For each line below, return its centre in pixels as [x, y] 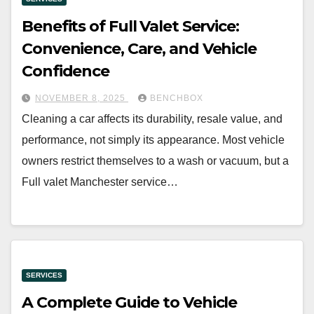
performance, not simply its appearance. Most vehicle [153, 140]
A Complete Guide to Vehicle [130, 302]
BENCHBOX [177, 98]
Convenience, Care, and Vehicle [139, 49]
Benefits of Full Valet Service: [130, 27]
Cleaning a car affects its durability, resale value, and [152, 119]
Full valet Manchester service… [100, 182]
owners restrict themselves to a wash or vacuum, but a [155, 161]
